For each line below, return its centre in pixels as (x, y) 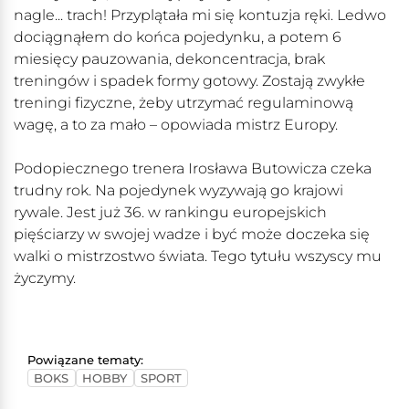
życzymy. (45, 278)
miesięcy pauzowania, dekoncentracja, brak (169, 59)
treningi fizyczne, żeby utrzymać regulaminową (184, 103)
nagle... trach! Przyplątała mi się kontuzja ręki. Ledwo (200, 16)
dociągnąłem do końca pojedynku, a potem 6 (178, 37)
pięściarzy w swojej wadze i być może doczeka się (192, 235)
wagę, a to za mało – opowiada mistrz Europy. (176, 125)
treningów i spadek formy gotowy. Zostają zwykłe (189, 81)
